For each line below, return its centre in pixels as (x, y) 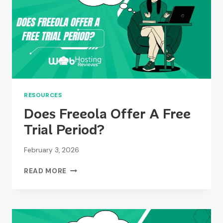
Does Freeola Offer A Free (107, 114)
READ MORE (46, 171)
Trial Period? (64, 130)
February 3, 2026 (52, 150)
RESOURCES (43, 95)
